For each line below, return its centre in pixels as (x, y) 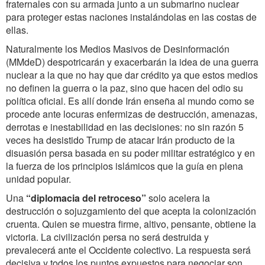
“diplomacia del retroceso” (86, 198)
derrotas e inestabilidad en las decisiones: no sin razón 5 (125, 127)
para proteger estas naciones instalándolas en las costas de (131, 17)
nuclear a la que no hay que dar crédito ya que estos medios (132, 75)
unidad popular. (38, 179)
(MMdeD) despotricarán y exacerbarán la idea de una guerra (132, 62)
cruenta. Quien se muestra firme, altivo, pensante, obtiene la (131, 224)
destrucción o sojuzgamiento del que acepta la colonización (131, 211)
